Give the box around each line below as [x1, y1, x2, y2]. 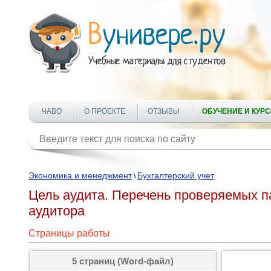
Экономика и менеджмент [28, 171, 132, 180]
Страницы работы [28, 228, 110, 238]
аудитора [28, 203, 85, 218]
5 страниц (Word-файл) [72, 256, 174, 266]
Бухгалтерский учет [137, 171, 214, 180]
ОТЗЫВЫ [148, 107, 180, 116]
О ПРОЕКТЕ [84, 107, 125, 116]
